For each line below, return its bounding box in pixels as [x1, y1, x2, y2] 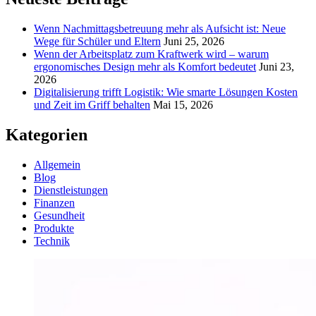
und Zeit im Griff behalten [34, 98, 150, 111]
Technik [34, 234, 70, 247]
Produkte [34, 221, 74, 234]
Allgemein [34, 158, 80, 171]
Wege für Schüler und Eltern [34, 35, 161, 47]
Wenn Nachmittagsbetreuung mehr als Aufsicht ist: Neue [34, 22, 286, 35]
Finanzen [34, 196, 75, 209]
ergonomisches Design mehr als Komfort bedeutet [34, 60, 256, 73]
